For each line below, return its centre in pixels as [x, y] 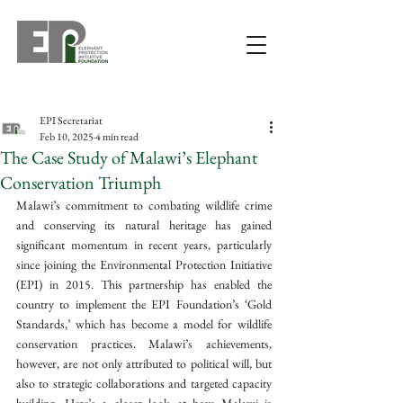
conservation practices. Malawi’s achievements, [144, 344]
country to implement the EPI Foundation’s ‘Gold [144, 304]
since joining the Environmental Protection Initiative [144, 264]
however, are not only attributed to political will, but [144, 363]
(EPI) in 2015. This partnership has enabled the [144, 284]
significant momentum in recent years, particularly [144, 245]
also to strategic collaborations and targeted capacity [144, 383]
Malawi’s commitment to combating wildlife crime [144, 205]
